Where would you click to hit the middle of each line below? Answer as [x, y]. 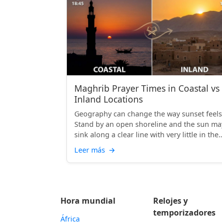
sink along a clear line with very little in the [146, 135]
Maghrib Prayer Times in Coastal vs [147, 88]
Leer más [91, 150]
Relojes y [171, 201]
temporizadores [185, 213]
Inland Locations [109, 99]
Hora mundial [88, 201]
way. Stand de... [100, 145]
